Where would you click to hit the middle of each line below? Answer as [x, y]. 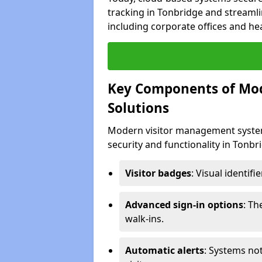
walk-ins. [144, 218]
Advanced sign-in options [184, 204]
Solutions [138, 108]
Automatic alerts [165, 250]
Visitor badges [158, 173]
